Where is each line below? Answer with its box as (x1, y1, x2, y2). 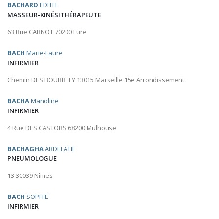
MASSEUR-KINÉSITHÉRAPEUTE (7, 10, 101, 20)
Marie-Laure (25, 48, 63, 58)
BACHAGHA (7, 144, 44, 153)
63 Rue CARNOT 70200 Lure (7, 27, 87, 37)
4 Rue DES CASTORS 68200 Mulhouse (7, 123, 116, 132)
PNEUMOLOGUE (7, 154, 57, 163)
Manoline (29, 96, 59, 106)
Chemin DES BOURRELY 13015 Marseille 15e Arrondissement (7, 75, 184, 85)
